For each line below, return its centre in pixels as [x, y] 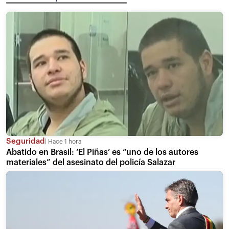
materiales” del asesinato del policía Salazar [91, 162]
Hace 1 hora [64, 141]
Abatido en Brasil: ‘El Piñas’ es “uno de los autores [102, 152]
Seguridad [26, 141]
